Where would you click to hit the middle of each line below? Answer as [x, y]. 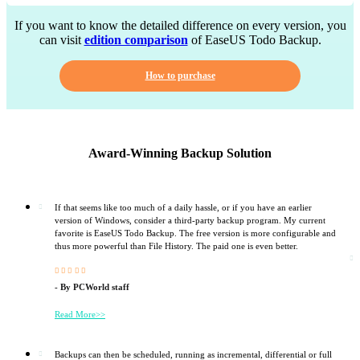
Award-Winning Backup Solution [180, 153]
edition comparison [136, 40]
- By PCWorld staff [92, 286]
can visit [61, 40]
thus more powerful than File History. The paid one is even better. [176, 245]
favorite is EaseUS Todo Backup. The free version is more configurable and [195, 233]
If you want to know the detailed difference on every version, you [180, 26]
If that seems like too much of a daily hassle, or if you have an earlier [183, 207]
